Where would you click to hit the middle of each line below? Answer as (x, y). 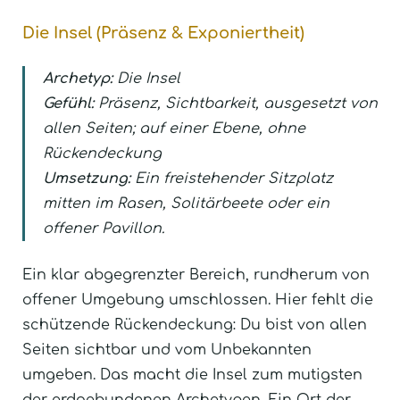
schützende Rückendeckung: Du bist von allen (195, 325)
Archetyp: (78, 79)
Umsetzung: (87, 179)
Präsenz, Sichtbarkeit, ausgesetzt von (236, 104)
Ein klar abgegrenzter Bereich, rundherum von (196, 275)
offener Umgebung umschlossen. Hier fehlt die (198, 300)
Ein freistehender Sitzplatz (232, 179)
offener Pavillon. (104, 229)
